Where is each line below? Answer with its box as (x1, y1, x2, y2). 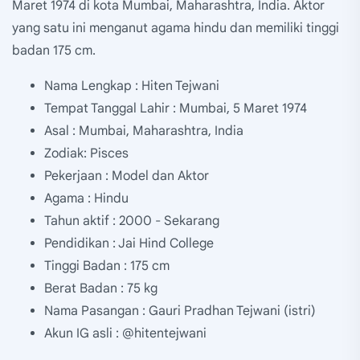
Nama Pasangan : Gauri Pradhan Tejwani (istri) (44, 303, 316, 320)
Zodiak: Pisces (44, 145, 129, 162)
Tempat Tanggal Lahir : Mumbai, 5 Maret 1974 (44, 100, 307, 117)
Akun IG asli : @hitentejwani (44, 325, 207, 342)
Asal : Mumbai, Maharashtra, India (44, 123, 243, 140)
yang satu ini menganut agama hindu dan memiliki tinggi (12, 20, 339, 37)
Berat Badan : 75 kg (44, 280, 157, 297)
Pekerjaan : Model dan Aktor (44, 168, 209, 185)
